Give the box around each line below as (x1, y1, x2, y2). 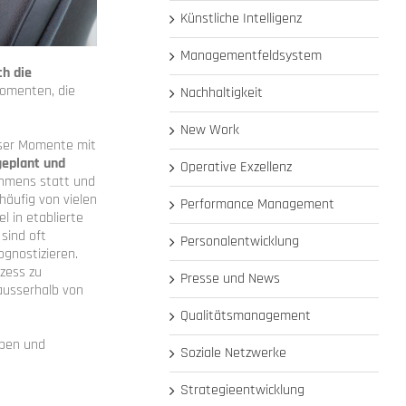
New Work (180, 121, 240, 140)
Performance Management (180, 195, 335, 215)
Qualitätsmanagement (180, 306, 312, 326)
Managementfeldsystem (180, 46, 323, 66)
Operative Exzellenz (180, 158, 293, 178)
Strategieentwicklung (180, 381, 305, 401)
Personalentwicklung (180, 232, 300, 252)
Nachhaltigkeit (180, 83, 264, 103)
